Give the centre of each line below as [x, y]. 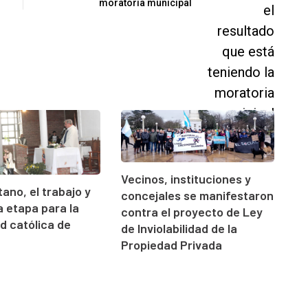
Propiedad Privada [171, 245]
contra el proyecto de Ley [191, 212]
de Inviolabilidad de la [179, 229]
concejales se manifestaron [197, 196]
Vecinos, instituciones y [186, 179]
